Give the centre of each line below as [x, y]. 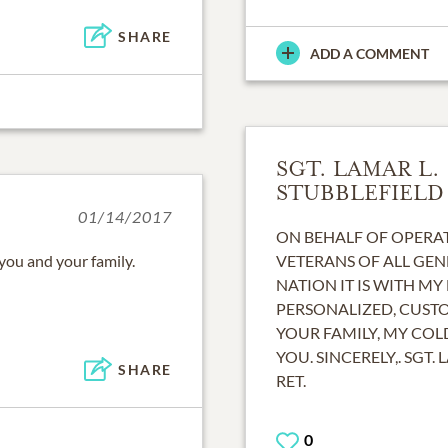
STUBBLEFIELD [360, 192]
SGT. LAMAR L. [358, 168]
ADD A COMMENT [369, 53]
